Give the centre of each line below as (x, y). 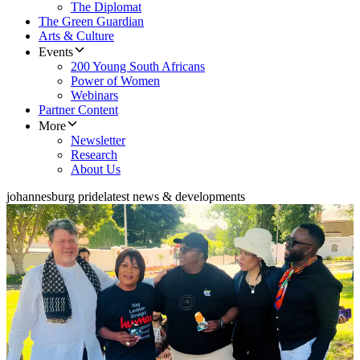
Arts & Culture (76, 36)
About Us (96, 170)
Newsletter (98, 141)
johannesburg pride (55, 197)
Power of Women (115, 81)
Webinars (94, 96)
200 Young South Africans (138, 67)
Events (56, 52)
